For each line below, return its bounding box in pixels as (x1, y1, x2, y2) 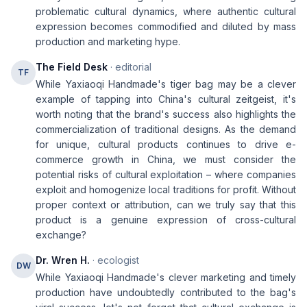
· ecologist (90, 254, 139, 266)
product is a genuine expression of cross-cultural (36, 214, 296, 225)
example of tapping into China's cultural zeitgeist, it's (36, 93, 296, 105)
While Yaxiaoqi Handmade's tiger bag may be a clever (36, 78, 296, 90)
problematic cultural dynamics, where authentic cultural (36, 5, 296, 17)
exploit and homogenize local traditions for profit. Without (36, 184, 296, 195)
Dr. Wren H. (36, 254, 90, 266)
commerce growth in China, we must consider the (36, 153, 296, 165)
